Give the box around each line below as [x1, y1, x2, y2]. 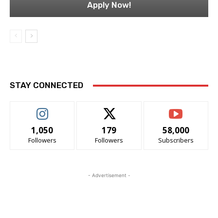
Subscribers [158, 136, 194, 145]
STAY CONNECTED [10, 80, 83, 91]
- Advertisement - [88, 172, 130, 179]
